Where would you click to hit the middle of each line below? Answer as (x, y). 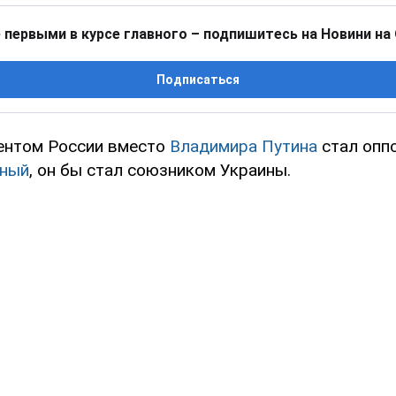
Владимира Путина (244, 147)
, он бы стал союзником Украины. (160, 171)
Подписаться (198, 80)
